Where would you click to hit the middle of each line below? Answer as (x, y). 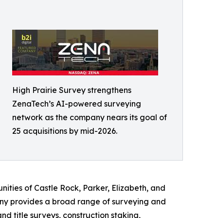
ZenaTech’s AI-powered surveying (77, 104)
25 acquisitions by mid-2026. (65, 131)
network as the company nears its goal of (90, 117)
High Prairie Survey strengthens (72, 90)
